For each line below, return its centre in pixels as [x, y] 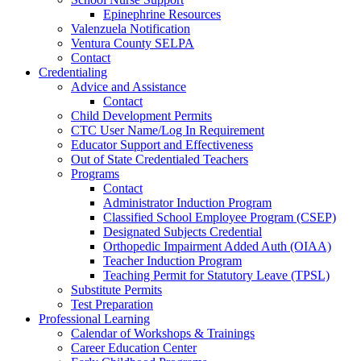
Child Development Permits [141, 116]
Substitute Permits [116, 290]
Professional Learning [94, 319]
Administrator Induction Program [187, 203]
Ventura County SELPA [133, 43]
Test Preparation [112, 304]
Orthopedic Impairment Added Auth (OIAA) [217, 246]
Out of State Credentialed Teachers [160, 159]
